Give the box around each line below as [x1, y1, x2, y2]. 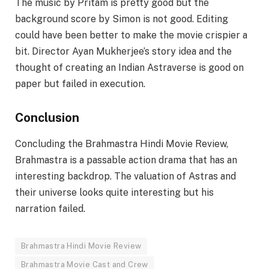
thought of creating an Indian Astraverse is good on [15, 62, 244, 74]
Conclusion [15, 110, 79, 125]
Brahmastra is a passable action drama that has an [15, 154, 237, 166]
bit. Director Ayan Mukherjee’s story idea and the [15, 46, 232, 58]
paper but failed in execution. [15, 78, 145, 90]
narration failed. [15, 203, 85, 215]
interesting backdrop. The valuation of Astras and [15, 171, 236, 183]
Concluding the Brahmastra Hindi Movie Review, [15, 138, 228, 150]
